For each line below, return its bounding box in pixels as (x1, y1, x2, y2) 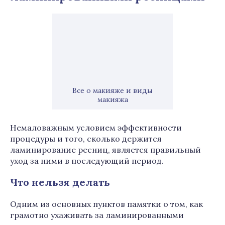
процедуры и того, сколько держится (10, 134, 162, 144)
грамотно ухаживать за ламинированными (10, 210, 184, 220)
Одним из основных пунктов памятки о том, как (10, 199, 203, 209)
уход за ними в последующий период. (10, 156, 164, 166)
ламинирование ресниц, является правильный (10, 145, 201, 155)
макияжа (97, 95, 128, 104)
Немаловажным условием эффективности (10, 123, 182, 133)
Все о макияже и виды (72, 86, 153, 95)
